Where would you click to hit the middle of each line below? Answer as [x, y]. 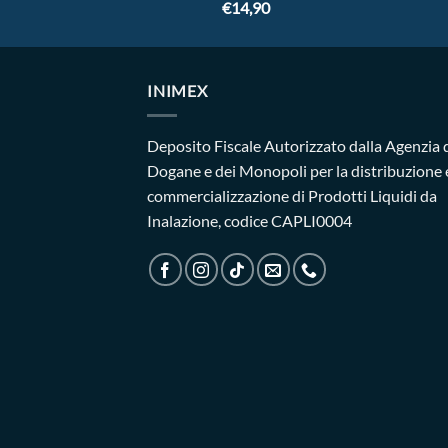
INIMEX [177, 91]
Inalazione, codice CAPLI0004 [249, 220]
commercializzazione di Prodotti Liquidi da [292, 195]
